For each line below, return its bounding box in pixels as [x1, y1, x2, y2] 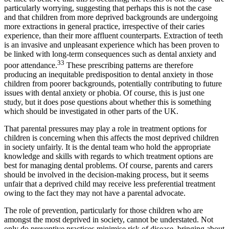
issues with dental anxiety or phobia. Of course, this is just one [4, 88, 204, 98]
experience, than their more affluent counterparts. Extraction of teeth [4, 31, 223, 40]
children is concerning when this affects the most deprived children [4, 133, 219, 143]
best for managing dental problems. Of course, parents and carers [4, 161, 213, 170]
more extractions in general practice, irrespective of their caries [4, 21, 204, 31]
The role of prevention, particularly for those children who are [4, 206, 203, 215]
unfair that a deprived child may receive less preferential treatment [4, 179, 215, 189]
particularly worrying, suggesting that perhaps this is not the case [4, 3, 212, 12]
